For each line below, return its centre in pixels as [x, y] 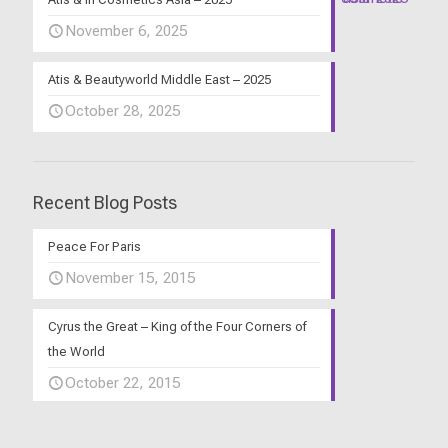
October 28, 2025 [122, 111]
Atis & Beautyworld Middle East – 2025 [159, 80]
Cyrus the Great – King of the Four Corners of [177, 327]
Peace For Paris [94, 247]
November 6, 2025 [126, 31]
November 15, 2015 [130, 278]
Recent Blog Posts [105, 203]
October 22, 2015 [122, 383]
